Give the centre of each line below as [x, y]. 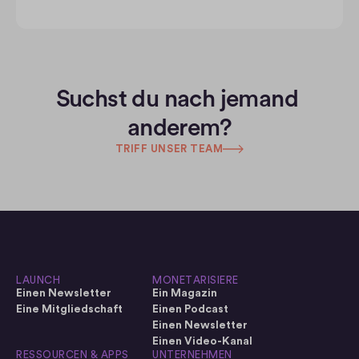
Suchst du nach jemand [177, 99]
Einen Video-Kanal [202, 341]
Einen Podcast [190, 309]
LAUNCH [38, 280]
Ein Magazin [185, 293]
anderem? [179, 128]
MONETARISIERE [196, 280]
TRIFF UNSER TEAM [169, 149]
